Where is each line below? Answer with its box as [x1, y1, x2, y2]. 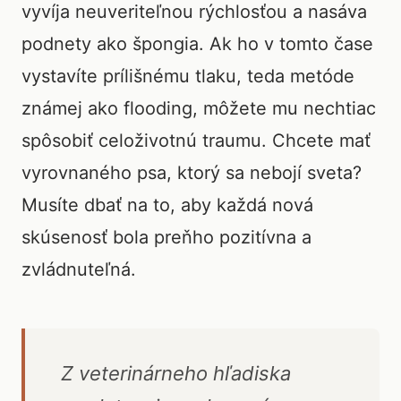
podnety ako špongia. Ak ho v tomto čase [21, 33, 373, 55]
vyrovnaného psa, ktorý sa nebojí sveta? [21, 162, 362, 183]
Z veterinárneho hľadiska [61, 362, 291, 385]
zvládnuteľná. [21, 259, 136, 280]
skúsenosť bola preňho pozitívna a [21, 226, 311, 248]
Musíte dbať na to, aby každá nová [21, 194, 313, 216]
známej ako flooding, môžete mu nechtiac [21, 98, 376, 119]
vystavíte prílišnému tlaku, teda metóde [21, 65, 354, 87]
